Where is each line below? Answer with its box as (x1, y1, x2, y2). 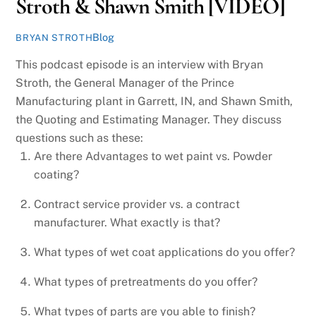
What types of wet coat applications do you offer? (34, 245, 295, 260)
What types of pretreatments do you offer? (34, 275, 257, 289)
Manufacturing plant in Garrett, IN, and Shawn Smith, (16, 95, 293, 109)
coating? (34, 168, 79, 182)
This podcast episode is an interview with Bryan (16, 58, 264, 72)
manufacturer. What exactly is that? (34, 216, 220, 230)
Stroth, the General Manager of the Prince (16, 76, 235, 90)
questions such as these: (16, 131, 144, 145)
